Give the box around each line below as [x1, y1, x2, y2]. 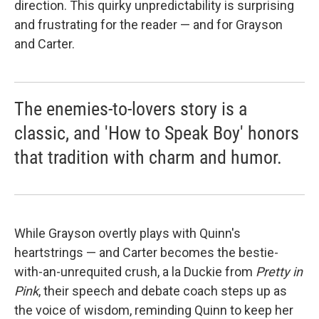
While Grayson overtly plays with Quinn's [14, 226, 241, 241]
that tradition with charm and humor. [14, 147, 282, 168]
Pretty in [256, 264, 303, 279]
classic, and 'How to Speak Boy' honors [14, 122, 299, 144]
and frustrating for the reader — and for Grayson [14, 17, 283, 32]
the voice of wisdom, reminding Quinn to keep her [14, 303, 293, 318]
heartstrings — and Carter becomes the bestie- [14, 245, 278, 260]
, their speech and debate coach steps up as [38, 283, 287, 298]
